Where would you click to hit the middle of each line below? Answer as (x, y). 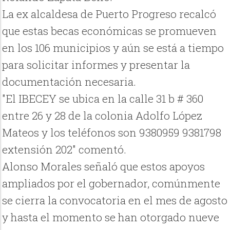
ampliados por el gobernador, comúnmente (111, 183)
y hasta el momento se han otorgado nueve (111, 217)
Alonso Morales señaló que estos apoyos (104, 166)
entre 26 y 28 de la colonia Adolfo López (102, 115)
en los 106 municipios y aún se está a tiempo (113, 47)
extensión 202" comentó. (64, 149)
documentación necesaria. (69, 81)
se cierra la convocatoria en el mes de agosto (115, 200)
